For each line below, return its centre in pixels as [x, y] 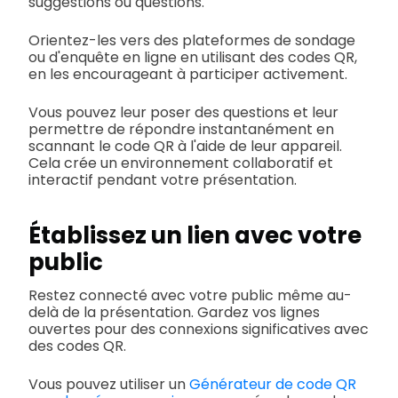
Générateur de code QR [273, 385]
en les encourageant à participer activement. [188, 75]
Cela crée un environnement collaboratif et [181, 163]
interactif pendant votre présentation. [163, 180]
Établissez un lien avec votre [195, 236]
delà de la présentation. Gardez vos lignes [174, 313]
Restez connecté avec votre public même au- [190, 296]
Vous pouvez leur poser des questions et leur [183, 113]
